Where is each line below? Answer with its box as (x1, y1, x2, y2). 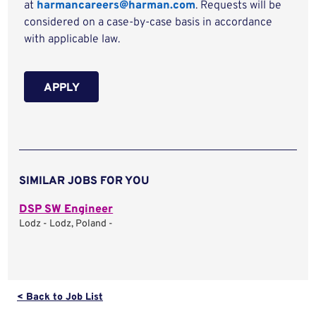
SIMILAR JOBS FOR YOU (19, 174, 150, 188)
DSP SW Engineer (19, 202, 114, 217)
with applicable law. (24, 32, 121, 47)
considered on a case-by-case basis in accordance (24, 16, 273, 30)
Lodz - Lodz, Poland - (19, 218, 114, 230)
